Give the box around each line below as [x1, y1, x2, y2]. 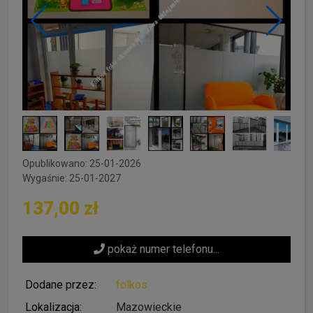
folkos [116, 277, 147, 291]
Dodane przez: [25, 277, 96, 291]
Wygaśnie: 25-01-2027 [22, 172, 121, 184]
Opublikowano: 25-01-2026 [22, 157, 141, 169]
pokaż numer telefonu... [105, 242, 219, 256]
